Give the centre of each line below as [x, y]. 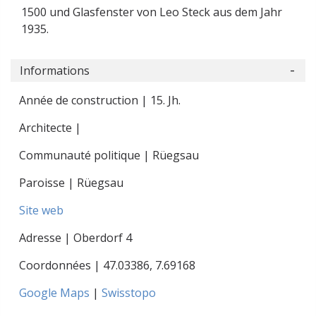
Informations [55, 71]
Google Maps [56, 293]
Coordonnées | [61, 266]
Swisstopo [129, 293]
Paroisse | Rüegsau [71, 183]
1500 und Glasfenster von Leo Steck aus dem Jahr [152, 12]
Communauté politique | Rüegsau [109, 156]
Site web [41, 211]
